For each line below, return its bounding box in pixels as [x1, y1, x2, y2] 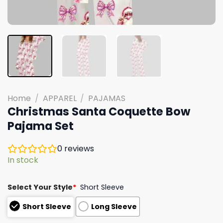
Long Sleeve [91, 201, 137, 212]
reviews [62, 142, 94, 154]
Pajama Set [7, 117, 74, 134]
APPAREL [42, 92, 77, 104]
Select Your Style [7, 182, 73, 192]
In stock [7, 154, 38, 166]
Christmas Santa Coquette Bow [7, 103, 190, 119]
